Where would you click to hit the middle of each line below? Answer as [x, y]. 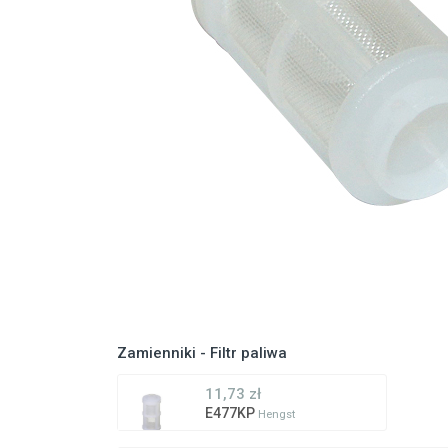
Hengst [276, 415]
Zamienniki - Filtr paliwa [202, 353]
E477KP [231, 413]
